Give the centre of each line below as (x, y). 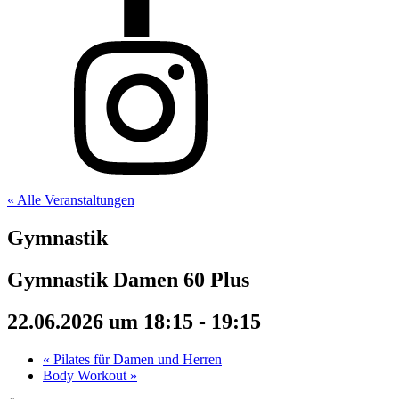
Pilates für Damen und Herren (136, 359)
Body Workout (86, 375)
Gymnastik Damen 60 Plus (128, 279)
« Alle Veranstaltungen (71, 200)
